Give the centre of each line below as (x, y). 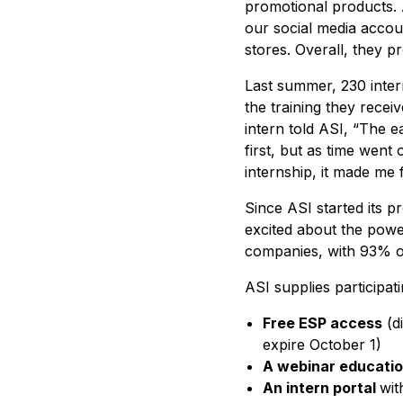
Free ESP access (322, 323)
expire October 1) (322, 345)
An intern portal (321, 388)
